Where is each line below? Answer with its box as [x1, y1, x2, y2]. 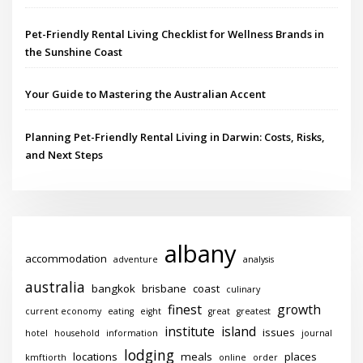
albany [164, 237, 237, 270]
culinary [226, 283, 261, 295]
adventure [113, 253, 159, 265]
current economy [25, 305, 102, 317]
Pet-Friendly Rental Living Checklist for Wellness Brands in [25, 27, 325, 41]
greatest [237, 305, 271, 317]
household [54, 327, 100, 339]
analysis [243, 253, 275, 265]
